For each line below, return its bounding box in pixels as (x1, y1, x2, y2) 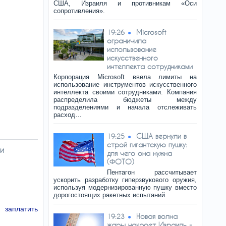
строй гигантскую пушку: (107, 140, 187, 149)
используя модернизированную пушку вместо (53, 184, 197, 191)
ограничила (107, 36, 146, 45)
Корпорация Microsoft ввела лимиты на (53, 73, 197, 81)
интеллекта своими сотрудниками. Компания (53, 88, 197, 96)
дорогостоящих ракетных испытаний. (53, 191, 167, 199)
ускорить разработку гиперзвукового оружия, (53, 176, 197, 184)
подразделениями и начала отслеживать (53, 103, 197, 111)
